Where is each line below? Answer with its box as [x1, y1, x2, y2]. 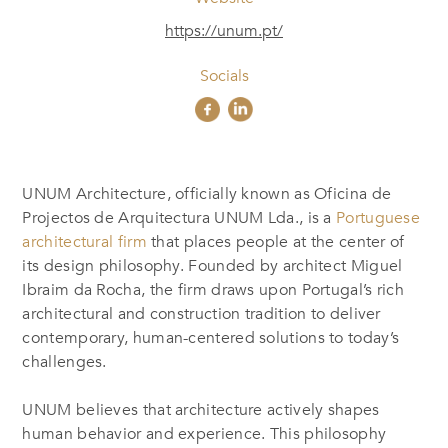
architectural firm [22, 230, 147, 253]
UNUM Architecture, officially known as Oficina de [22, 182, 392, 205]
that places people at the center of [146, 230, 405, 253]
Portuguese [336, 206, 421, 229]
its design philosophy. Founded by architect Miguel [22, 254, 403, 277]
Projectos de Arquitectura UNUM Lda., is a [22, 206, 337, 229]
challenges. [22, 350, 107, 373]
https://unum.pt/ [165, 19, 283, 42]
